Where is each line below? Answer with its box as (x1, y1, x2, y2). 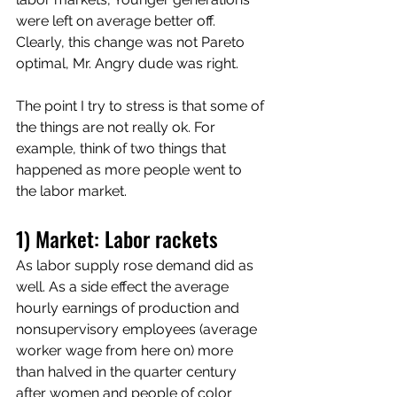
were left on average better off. (16, 12, 219, 29)
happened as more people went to (16, 161, 245, 178)
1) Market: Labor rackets (16, 222, 218, 254)
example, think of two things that (16, 140, 230, 157)
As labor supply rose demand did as (16, 257, 257, 274)
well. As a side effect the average (16, 278, 232, 295)
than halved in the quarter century (16, 363, 240, 380)
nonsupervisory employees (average (16, 321, 261, 338)
